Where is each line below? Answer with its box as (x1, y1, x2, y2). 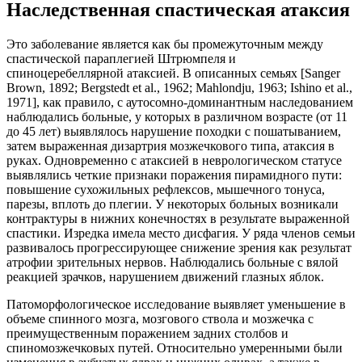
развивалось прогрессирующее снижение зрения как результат (6, 240, 351, 255)
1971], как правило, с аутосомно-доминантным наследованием (6, 95, 353, 109)
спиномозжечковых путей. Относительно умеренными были (6, 340, 343, 355)
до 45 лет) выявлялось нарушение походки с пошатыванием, (6, 124, 341, 138)
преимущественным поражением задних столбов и (6, 326, 288, 340)
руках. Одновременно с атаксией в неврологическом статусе (6, 153, 342, 167)
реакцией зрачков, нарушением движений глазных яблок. (6, 269, 324, 284)
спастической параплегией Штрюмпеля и (6, 51, 236, 65)
